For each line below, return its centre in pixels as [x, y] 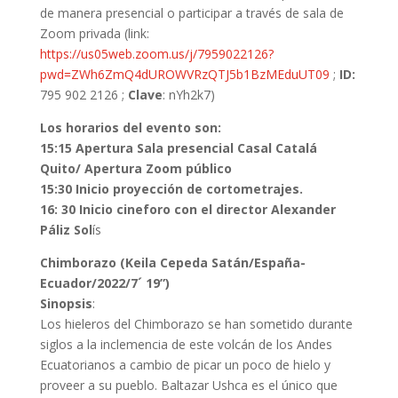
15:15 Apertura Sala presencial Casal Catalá [178, 148]
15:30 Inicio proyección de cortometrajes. [171, 189]
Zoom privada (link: [94, 34]
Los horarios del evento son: [130, 128]
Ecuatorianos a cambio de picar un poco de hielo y [185, 365]
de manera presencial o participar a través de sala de [191, 13]
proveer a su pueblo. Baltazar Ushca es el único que [188, 386]
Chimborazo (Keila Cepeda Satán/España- [172, 263]
